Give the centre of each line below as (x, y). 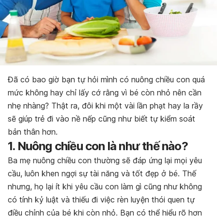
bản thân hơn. (33, 132)
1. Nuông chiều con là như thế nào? (98, 146)
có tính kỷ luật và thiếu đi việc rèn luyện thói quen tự (101, 199)
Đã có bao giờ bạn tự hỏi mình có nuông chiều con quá (106, 79)
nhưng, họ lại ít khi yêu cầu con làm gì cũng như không (105, 186)
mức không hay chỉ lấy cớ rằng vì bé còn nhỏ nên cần (105, 92)
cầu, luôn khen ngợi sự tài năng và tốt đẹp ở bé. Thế (102, 173)
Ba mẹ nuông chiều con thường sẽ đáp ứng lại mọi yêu (105, 160)
